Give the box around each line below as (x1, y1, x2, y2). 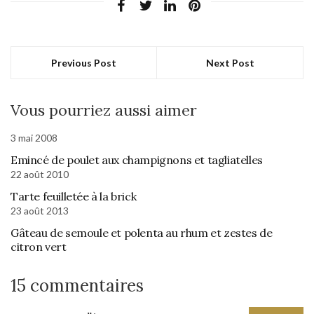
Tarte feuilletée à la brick (11, 189, 137, 204)
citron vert (11, 240, 67, 254)
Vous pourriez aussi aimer (11, 100, 197, 121)
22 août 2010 (11, 168, 69, 181)
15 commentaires (11, 275, 144, 297)
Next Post (205, 57, 254, 69)
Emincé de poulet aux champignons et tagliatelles (11, 153, 263, 168)
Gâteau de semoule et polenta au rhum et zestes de (11, 226, 273, 240)
